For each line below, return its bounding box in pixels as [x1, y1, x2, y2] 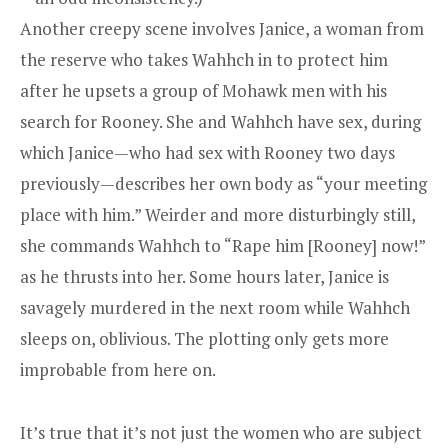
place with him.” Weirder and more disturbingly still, [20, 203, 415, 227]
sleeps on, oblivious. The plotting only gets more [20, 327, 389, 351]
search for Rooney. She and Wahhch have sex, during [20, 110, 421, 134]
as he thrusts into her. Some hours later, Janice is [20, 265, 389, 289]
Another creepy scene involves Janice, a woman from [20, 17, 424, 41]
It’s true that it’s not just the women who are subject [20, 420, 422, 444]
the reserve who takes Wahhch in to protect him [20, 48, 388, 72]
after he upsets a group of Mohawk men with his [20, 79, 387, 103]
